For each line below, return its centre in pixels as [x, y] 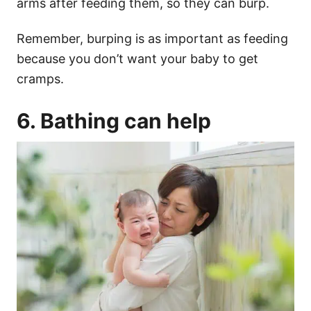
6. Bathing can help [116, 120]
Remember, [52, 38]
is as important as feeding [210, 38]
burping [109, 38]
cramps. [42, 78]
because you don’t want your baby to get [137, 58]
